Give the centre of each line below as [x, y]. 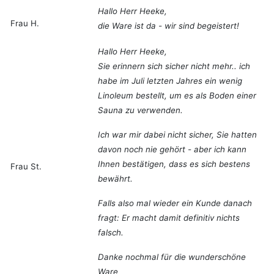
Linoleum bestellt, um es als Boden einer [177, 96]
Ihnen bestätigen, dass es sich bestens [174, 164]
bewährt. [115, 179]
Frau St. [26, 167]
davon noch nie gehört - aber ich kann [172, 150]
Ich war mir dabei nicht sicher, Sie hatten [177, 135]
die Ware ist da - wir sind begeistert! [168, 26]
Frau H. [25, 24]
